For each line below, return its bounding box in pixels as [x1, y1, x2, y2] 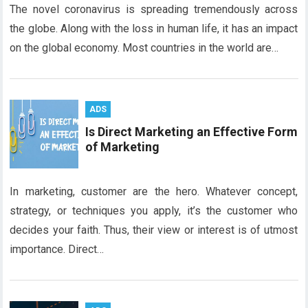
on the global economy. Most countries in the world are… [10, 41, 279, 54]
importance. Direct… [10, 243, 104, 256]
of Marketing [85, 140, 160, 154]
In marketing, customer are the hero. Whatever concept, [10, 185, 298, 198]
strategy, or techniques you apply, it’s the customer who [10, 204, 298, 217]
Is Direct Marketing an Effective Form [85, 124, 298, 139]
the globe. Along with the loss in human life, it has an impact [10, 22, 298, 35]
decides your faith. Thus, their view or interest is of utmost [10, 223, 298, 236]
